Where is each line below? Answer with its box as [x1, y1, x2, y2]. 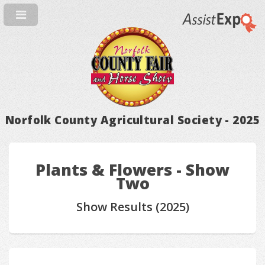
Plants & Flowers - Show [35, 159, 230, 180]
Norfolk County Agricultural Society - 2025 [5, 112, 260, 127]
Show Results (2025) [76, 198, 189, 215]
